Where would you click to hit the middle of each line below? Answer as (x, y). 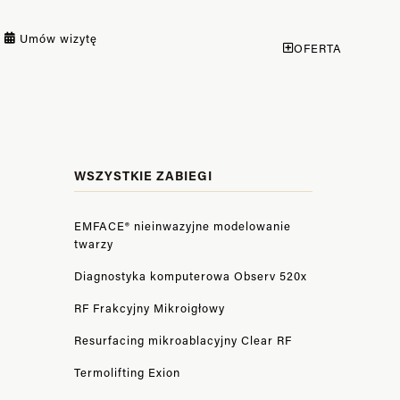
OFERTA (317, 48)
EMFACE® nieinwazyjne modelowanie (182, 225)
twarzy (93, 243)
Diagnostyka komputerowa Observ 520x (190, 275)
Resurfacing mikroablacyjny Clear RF (183, 340)
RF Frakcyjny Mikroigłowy (149, 308)
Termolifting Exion (127, 372)
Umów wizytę (58, 38)
